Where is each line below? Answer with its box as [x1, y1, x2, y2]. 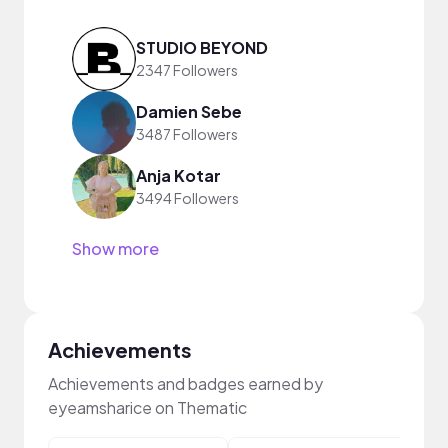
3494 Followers [136, 189, 239, 208]
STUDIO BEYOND [136, 37, 268, 59]
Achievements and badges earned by [48, 372, 323, 394]
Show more [72, 237, 159, 259]
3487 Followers [136, 125, 238, 144]
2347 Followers [136, 61, 238, 80]
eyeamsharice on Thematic [48, 396, 247, 418]
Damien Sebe [136, 101, 242, 123]
